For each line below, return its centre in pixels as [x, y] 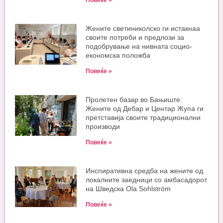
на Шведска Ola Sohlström [128, 189]
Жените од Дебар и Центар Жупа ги [145, 109]
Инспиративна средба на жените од [145, 171]
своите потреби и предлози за [135, 38]
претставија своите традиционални [143, 118]
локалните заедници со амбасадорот [147, 180]
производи [103, 127]
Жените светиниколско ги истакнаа [143, 29]
